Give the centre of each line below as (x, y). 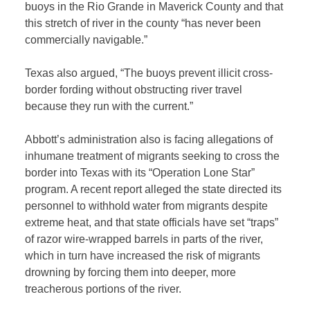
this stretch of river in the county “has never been (143, 24)
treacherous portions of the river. (103, 289)
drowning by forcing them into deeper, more (131, 273)
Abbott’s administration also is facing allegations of (149, 140)
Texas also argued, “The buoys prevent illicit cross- (149, 73)
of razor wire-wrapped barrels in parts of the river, (144, 239)
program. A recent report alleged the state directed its (154, 190)
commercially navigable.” (86, 40)
